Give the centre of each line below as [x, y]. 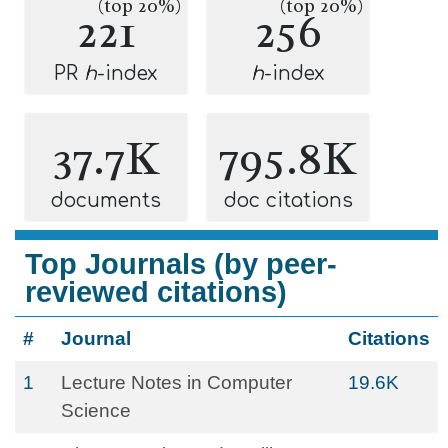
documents [106, 200]
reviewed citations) [156, 292]
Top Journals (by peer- [181, 264]
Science [96, 410]
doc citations [288, 200]
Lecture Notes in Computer [176, 382]
